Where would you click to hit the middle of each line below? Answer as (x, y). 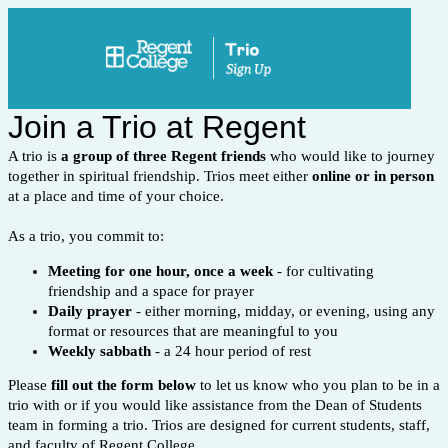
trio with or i (46, 405)
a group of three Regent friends (165, 155)
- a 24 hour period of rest (231, 350)
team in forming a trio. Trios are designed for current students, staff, (219, 425)
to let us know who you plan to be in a (318, 385)
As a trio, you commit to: (88, 235)
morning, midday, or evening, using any (309, 310)
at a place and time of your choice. (118, 195)
